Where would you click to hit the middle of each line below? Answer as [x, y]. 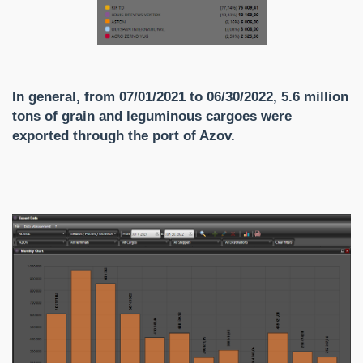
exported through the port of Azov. [124, 136]
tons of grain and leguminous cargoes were [152, 117]
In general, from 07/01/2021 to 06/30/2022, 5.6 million [180, 97]
